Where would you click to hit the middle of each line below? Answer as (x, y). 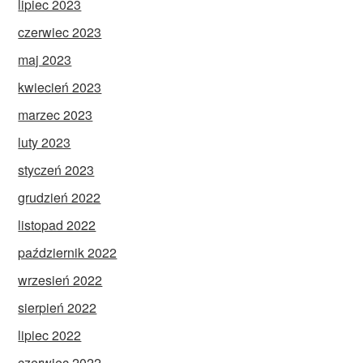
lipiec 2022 (50, 335)
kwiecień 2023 (60, 88)
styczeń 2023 (56, 170)
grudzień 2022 (60, 198)
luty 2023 (45, 143)
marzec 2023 (56, 115)
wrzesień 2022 (60, 280)
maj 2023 (45, 60)
